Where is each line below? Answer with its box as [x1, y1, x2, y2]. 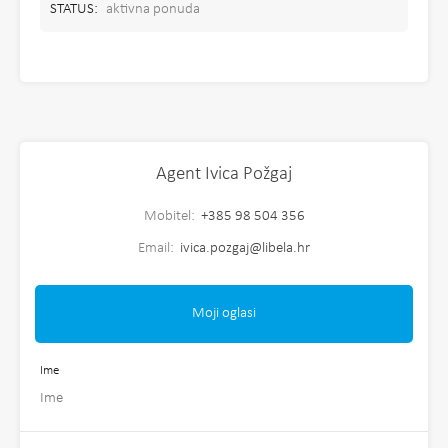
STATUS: [50, 2, 98, 17]
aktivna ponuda [106, 2, 200, 17]
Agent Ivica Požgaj [156, 165, 292, 184]
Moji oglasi [192, 306, 256, 321]
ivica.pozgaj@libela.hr [180, 241, 310, 256]
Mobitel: [143, 209, 198, 224]
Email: [138, 241, 177, 256]
